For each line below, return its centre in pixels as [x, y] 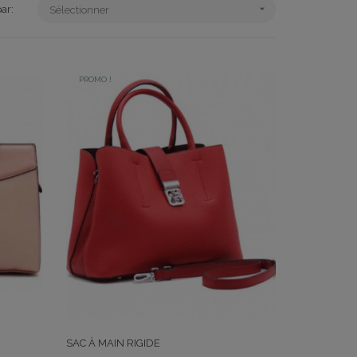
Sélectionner [79, 10]
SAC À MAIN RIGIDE [114, 343]
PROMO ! [96, 79]
